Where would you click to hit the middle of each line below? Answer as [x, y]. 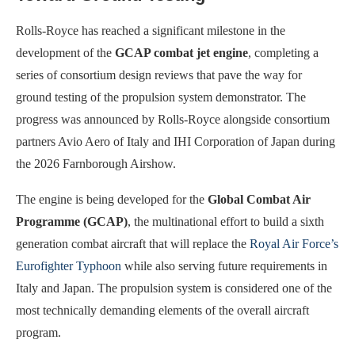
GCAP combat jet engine [181, 53]
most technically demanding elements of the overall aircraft [162, 311]
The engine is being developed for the [112, 200]
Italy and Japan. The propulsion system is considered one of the [174, 288]
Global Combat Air [259, 200]
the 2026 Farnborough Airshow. [96, 164]
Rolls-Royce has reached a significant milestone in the [151, 31]
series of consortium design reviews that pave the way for [159, 75]
